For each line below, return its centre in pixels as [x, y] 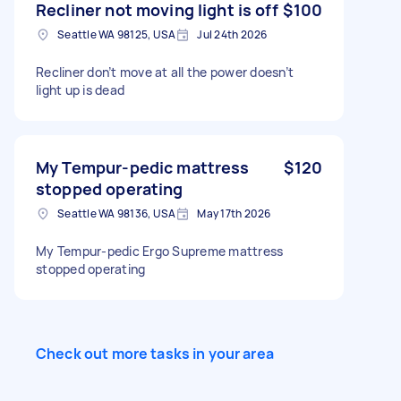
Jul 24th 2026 [232, 34]
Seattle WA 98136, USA [117, 213]
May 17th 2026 [234, 213]
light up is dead [80, 90]
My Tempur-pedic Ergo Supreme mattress [160, 251]
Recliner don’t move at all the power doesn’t [165, 72]
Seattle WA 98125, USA [117, 34]
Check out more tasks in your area [155, 354]
